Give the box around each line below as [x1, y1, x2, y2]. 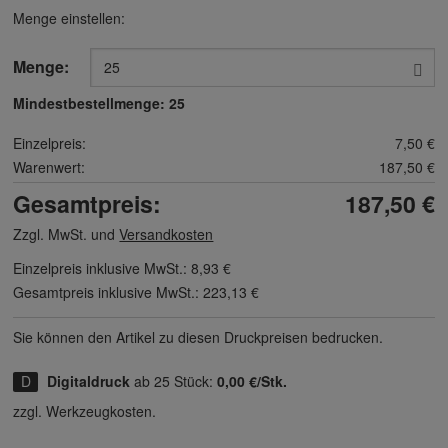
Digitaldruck [47, 371, 131, 391]
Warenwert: [13, 157, 86, 177]
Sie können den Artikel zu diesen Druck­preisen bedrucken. [13, 327, 384, 347]
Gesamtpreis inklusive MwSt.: [13, 282, 204, 302]
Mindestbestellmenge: [13, 93, 170, 113]
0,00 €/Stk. [217, 371, 288, 391]
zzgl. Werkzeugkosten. [13, 401, 157, 421]
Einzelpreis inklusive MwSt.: [13, 258, 192, 278]
